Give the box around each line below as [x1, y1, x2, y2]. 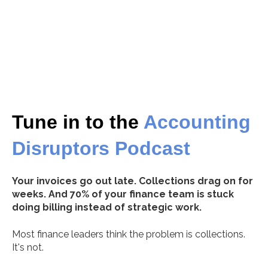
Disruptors [12, 138, 109, 159]
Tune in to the [12, 111, 144, 133]
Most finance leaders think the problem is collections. [12, 228, 245, 240]
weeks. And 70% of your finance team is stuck [12, 188, 234, 200]
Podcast [109, 138, 190, 159]
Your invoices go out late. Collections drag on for [12, 175, 253, 187]
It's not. [12, 241, 44, 253]
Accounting [144, 111, 251, 133]
